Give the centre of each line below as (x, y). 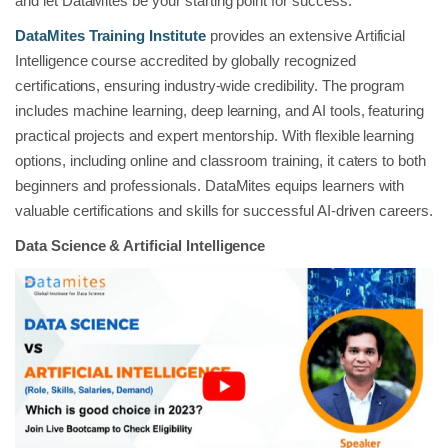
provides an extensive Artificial (305, 36)
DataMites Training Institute (110, 36)
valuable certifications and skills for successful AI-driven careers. (224, 211)
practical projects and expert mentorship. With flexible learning (215, 136)
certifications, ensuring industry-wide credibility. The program (210, 86)
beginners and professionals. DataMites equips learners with (210, 186)
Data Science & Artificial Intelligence (140, 246)
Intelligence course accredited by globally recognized (185, 61)
